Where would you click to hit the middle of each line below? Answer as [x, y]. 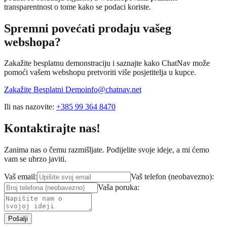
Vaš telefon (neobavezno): [172, 177]
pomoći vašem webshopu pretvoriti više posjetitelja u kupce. [100, 72]
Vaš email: [21, 177]
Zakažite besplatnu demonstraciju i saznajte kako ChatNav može [107, 63]
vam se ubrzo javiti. [35, 159]
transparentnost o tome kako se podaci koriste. [78, 7]
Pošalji [18, 219]
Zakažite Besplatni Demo [45, 90]
